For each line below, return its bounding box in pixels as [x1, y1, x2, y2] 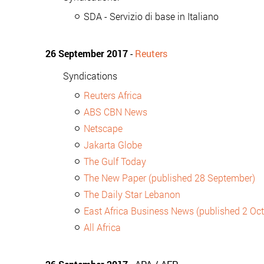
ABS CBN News [84, 105, 147, 118]
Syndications [63, 70, 117, 82]
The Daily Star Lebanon [84, 188, 180, 200]
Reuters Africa [84, 89, 142, 101]
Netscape [84, 122, 123, 134]
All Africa [84, 221, 121, 233]
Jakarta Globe [84, 138, 142, 151]
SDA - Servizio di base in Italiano [84, 10, 219, 22]
